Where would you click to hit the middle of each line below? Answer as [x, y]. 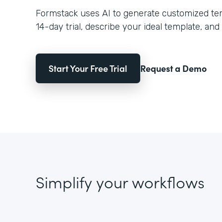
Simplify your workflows [120, 182]
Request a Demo [173, 68]
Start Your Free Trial [88, 68]
